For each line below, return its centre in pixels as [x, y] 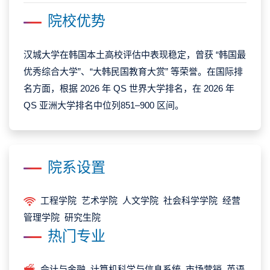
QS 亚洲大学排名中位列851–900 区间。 [104, 105]
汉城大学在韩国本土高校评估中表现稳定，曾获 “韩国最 [135, 54]
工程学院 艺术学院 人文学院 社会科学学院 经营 [138, 200]
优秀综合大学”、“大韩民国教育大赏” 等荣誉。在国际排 [133, 71]
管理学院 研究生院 [63, 217]
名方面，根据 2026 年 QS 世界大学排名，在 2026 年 [129, 88]
